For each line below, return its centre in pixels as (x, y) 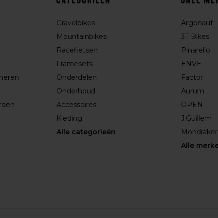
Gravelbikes (76, 23)
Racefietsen (77, 50)
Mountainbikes (82, 36)
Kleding (70, 118)
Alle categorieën (86, 132)
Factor (192, 77)
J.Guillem (196, 118)
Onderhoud (76, 91)
